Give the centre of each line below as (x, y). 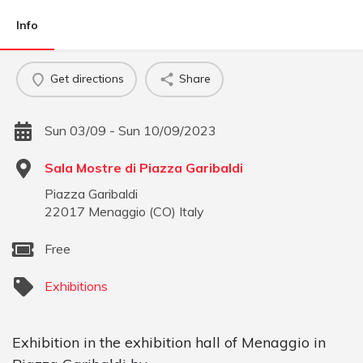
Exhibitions (76, 286)
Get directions (87, 79)
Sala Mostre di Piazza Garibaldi (144, 167)
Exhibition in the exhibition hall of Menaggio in (169, 342)
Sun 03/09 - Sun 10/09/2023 (130, 130)
